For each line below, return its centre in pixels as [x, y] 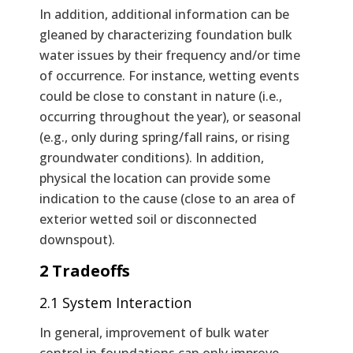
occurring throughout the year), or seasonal [170, 117]
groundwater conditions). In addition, [152, 158]
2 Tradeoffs [85, 271]
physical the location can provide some [155, 178]
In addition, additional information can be [164, 15]
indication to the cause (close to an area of [167, 199]
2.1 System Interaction [115, 303]
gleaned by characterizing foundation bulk [166, 35]
